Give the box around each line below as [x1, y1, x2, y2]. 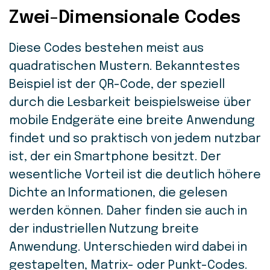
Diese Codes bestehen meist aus [9, 42, 204, 55]
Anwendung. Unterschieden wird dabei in [9, 241, 247, 254]
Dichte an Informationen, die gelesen [9, 187, 227, 200]
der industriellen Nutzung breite [9, 223, 199, 236]
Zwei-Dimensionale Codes [9, 8, 240, 28]
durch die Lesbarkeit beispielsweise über [9, 96, 251, 110]
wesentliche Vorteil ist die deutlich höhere [9, 169, 261, 182]
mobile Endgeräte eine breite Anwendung [9, 115, 255, 128]
